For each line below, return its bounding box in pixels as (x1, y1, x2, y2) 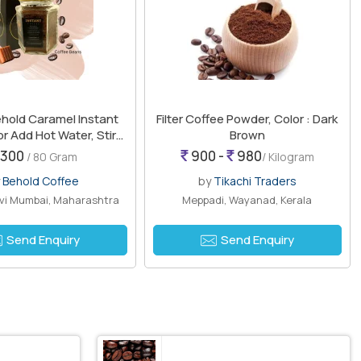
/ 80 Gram (26, 149, 77, 165)
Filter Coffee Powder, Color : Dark (156, 110, 338, 128)
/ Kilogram (261, 149, 314, 165)
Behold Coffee (2, 173, 80, 189)
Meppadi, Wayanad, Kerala (182, 193, 313, 208)
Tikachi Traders (213, 173, 297, 189)
